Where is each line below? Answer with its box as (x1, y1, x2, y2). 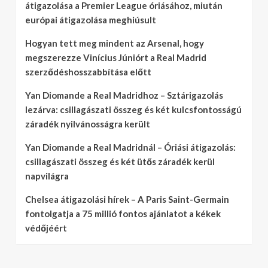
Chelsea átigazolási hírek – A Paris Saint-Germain (25, 194, 229, 205)
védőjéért (25, 223, 67, 233)
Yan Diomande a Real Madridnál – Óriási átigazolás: (25, 142, 236, 153)
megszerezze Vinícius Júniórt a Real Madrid (25, 52, 206, 63)
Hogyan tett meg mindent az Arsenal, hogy (25, 38, 204, 48)
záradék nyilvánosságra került (25, 118, 150, 129)
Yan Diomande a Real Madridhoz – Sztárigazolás (25, 90, 223, 100)
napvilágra (25, 170, 69, 181)
